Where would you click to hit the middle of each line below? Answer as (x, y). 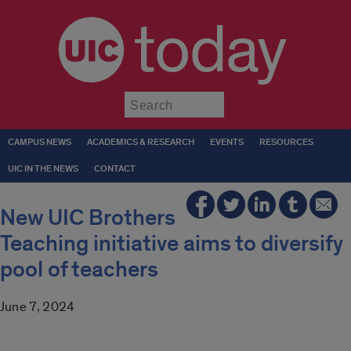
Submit (244, 98)
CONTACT (115, 169)
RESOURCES (286, 142)
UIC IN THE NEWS (43, 169)
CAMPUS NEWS (40, 142)
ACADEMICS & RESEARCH (141, 142)
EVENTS (227, 142)
